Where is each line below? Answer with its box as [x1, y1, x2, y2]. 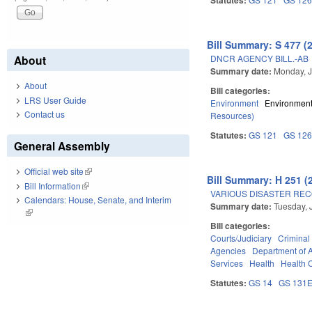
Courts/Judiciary [210, 231, 272, 244]
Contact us [24, 108, 65, 120]
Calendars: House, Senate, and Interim [24, 194, 171, 206]
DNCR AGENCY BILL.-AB [210, 52, 309, 64]
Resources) [210, 109, 255, 121]
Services [210, 256, 244, 269]
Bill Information [24, 179, 81, 192]
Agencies [210, 244, 247, 256]
